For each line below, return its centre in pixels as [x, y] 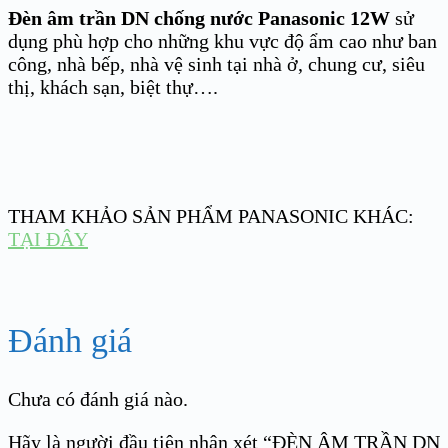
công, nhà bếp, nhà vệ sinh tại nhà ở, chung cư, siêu [216, 63]
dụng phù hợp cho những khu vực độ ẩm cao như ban [222, 40]
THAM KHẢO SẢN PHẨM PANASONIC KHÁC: [211, 215]
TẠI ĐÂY [48, 238]
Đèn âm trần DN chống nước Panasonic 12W [201, 17]
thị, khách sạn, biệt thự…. [113, 86]
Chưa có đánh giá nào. [98, 399]
